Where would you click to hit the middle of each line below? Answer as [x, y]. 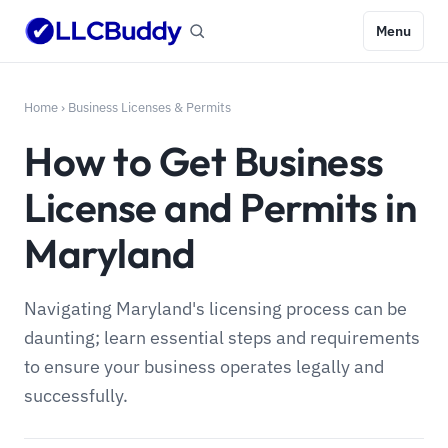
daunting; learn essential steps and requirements [222, 337]
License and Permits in [220, 207]
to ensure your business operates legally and [204, 366]
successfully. [76, 395]
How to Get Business [204, 161]
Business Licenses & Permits [149, 107]
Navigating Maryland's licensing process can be [215, 308]
